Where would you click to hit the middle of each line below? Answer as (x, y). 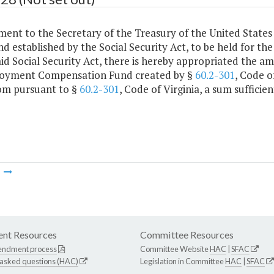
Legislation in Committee (183, 261)
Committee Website (175, 249)
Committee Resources (187, 235)
